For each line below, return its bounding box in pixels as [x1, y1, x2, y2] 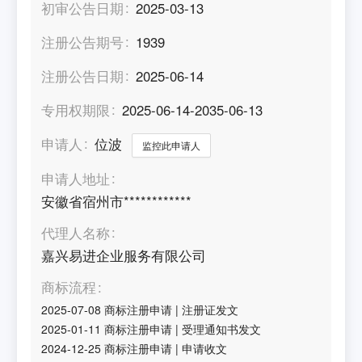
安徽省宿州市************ [41, 191, 192, 211]
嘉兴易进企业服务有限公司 [41, 246, 207, 266]
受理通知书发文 [182, 320, 262, 337]
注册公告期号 [41, 32, 124, 52]
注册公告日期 [41, 65, 124, 86]
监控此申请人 [142, 137, 201, 152]
